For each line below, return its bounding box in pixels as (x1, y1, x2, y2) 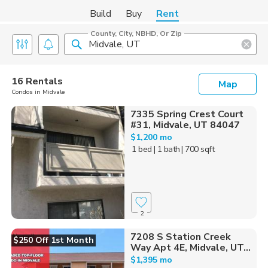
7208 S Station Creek (130, 230, 231, 243)
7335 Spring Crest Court (130, 108, 243, 121)
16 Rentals (11, 75, 63, 88)
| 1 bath (153, 144, 180, 155)
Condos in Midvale (11, 88, 65, 96)
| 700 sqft (181, 144, 215, 155)
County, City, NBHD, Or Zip (90, 29, 182, 38)
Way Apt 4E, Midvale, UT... (130, 240, 251, 254)
